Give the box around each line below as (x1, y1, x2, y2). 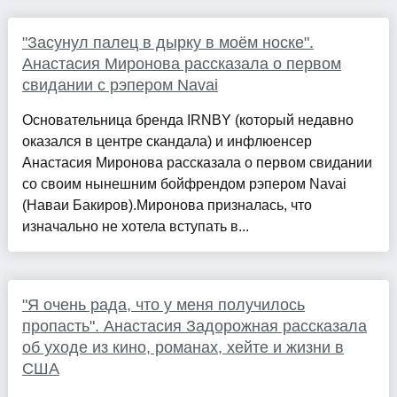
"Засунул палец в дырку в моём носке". (21, 34, 314, 52)
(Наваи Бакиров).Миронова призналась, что (21, 198, 312, 214)
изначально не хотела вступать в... (21, 219, 249, 235)
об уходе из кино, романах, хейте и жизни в (21, 339, 344, 357)
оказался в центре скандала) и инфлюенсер (21, 134, 312, 150)
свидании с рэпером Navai (21, 76, 218, 95)
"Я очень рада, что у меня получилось (21, 296, 305, 315)
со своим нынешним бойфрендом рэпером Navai (21, 176, 346, 192)
